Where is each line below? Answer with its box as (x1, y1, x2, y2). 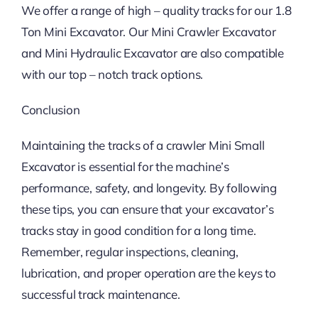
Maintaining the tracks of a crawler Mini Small (21, 138, 265, 153)
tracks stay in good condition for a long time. (21, 223, 256, 238)
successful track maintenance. (21, 287, 180, 302)
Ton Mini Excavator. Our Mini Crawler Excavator (21, 24, 276, 40)
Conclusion (21, 102, 80, 118)
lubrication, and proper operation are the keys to (21, 265, 276, 281)
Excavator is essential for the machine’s (21, 159, 229, 175)
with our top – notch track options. (21, 67, 204, 82)
